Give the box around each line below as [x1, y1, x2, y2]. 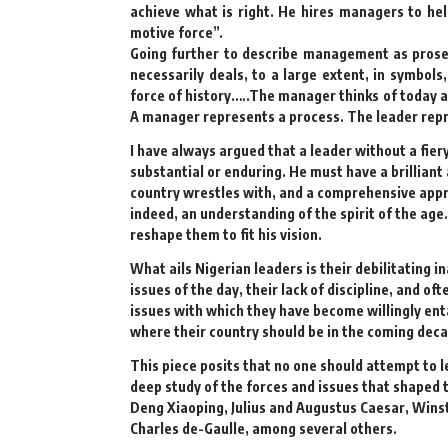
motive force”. [130, 24, 223, 42]
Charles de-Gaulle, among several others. [130, 419, 397, 437]
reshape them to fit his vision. [130, 225, 322, 243]
